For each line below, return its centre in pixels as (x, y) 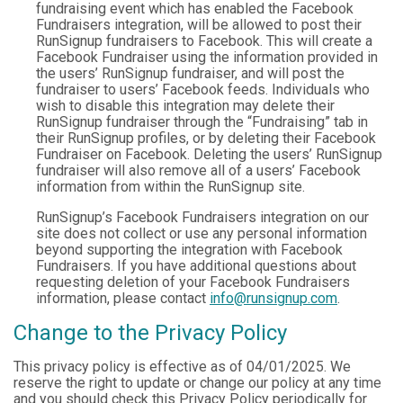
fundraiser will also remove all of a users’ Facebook (198, 171)
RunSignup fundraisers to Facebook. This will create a (204, 41)
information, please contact (123, 299)
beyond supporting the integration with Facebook (189, 250)
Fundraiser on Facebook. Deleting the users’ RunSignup (209, 155)
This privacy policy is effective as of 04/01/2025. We (182, 367)
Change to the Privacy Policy (150, 333)
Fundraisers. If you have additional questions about (196, 266)
